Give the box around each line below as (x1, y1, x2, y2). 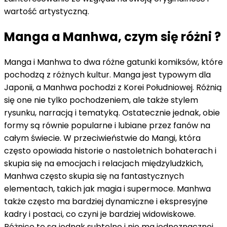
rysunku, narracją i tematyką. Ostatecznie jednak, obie (4, 106, 220, 119)
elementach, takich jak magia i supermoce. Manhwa (4, 182, 211, 195)
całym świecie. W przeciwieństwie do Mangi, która (4, 132, 201, 144)
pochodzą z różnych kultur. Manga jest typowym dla (4, 68, 211, 81)
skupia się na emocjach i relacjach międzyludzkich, (4, 157, 203, 169)
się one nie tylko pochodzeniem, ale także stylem (4, 94, 198, 106)
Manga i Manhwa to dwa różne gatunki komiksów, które (4, 56, 223, 68)
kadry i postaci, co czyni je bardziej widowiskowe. (4, 208, 196, 220)
